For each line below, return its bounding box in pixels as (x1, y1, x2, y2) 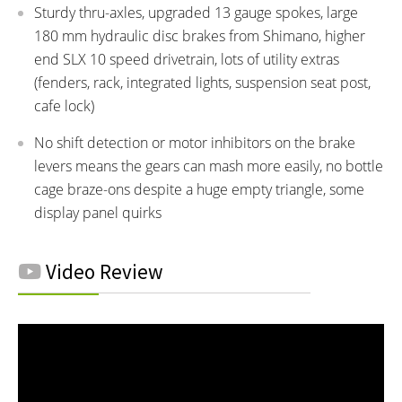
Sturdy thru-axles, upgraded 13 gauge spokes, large (34, 3, 358, 23)
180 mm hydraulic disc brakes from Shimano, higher (34, 26, 365, 47)
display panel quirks (34, 203, 162, 223)
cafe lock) (34, 96, 94, 117)
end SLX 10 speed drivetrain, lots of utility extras (34, 49, 339, 70)
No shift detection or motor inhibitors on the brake (34, 133, 355, 153)
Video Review (41, 258, 163, 285)
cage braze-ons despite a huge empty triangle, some (34, 179, 364, 200)
